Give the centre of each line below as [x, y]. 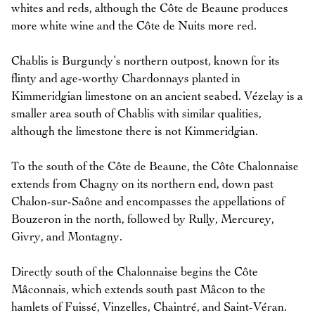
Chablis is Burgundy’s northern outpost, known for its [146, 61]
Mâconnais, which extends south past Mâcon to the [139, 290]
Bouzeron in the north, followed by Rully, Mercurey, [143, 219]
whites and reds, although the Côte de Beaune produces [150, 8]
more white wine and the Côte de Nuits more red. [134, 26]
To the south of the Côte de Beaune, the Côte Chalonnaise [155, 167]
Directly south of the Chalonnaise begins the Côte [135, 272]
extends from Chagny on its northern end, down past [142, 184]
